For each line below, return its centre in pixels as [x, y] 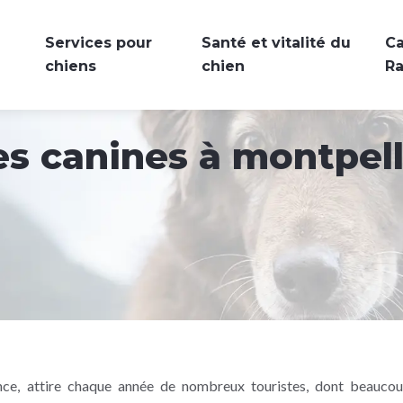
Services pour [98, 43]
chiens [70, 66]
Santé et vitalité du [276, 43]
